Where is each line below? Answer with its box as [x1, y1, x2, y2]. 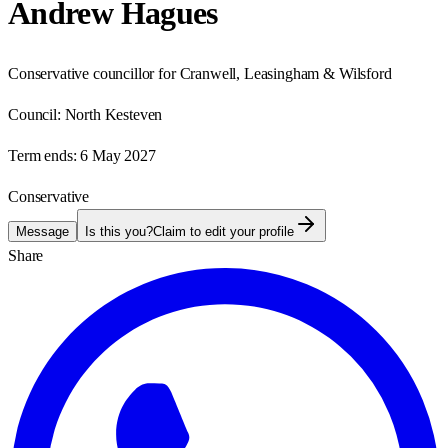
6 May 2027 [80, 146, 156, 164]
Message [16, 223, 69, 239]
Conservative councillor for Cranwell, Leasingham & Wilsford [8, 64, 392, 82]
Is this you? [85, 223, 153, 239]
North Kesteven [64, 105, 163, 123]
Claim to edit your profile [153, 223, 294, 239]
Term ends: [8, 146, 77, 164]
